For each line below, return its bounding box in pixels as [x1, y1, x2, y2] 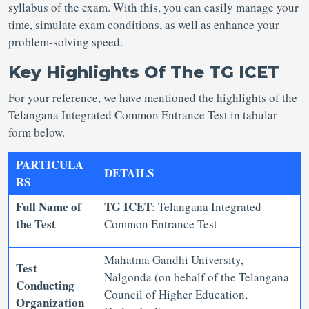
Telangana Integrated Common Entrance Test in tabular [8, 107, 277, 123]
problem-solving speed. [8, 34, 127, 50]
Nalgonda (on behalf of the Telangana [104, 269, 289, 285]
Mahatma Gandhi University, [104, 252, 243, 268]
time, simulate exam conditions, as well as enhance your [8, 17, 279, 32]
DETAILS [104, 164, 154, 181]
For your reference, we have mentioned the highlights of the [8, 90, 297, 106]
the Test [16, 215, 56, 232]
